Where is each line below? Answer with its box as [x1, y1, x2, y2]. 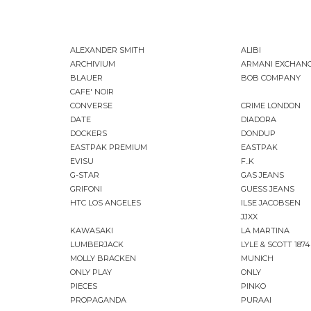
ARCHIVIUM [70, 59, 115, 69]
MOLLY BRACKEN [70, 253, 136, 264]
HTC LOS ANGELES [70, 198, 141, 208]
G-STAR [70, 170, 99, 180]
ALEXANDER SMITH [70, 45, 144, 56]
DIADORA [241, 115, 276, 125]
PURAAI [241, 295, 271, 305]
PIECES [70, 281, 97, 292]
